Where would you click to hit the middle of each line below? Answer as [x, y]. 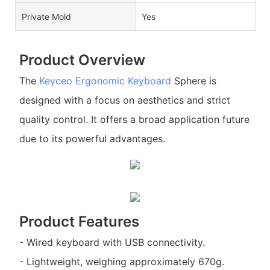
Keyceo [55, 81]
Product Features [79, 221]
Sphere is [193, 81]
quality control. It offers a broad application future [134, 120]
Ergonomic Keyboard [123, 81]
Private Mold [46, 16]
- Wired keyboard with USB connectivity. [112, 243]
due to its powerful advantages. [92, 139]
